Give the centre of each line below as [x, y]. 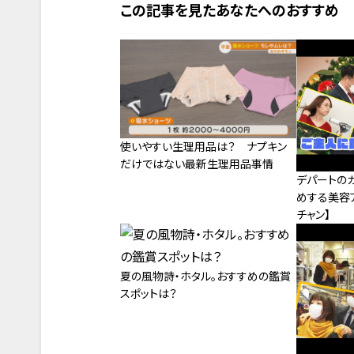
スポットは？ [149, 293]
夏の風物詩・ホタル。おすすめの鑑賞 [205, 276]
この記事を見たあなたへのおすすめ [230, 10]
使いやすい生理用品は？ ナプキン [203, 146]
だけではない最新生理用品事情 [197, 164]
